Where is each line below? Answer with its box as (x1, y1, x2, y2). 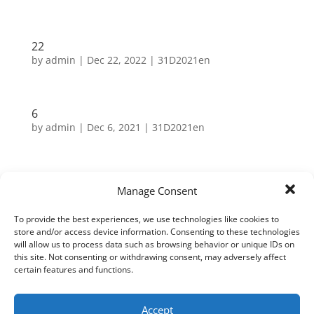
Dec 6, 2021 (86, 121, 141, 134)
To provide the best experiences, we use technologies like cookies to (14, 213, 279, 225)
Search (243, 182, 275, 196)
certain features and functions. (14, 264, 133, 275)
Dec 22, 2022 (86, 53, 146, 67)
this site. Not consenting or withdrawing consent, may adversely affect (14, 251, 286, 263)
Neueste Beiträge (31, 221, 179, 246)
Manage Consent (117, 183, 197, 198)
